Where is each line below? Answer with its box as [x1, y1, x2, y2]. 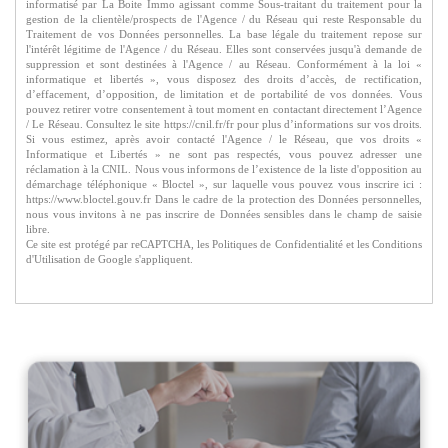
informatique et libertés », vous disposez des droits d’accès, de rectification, [26, 73, 422, 86]
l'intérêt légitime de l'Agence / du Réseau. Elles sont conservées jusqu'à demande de [26, 43, 422, 56]
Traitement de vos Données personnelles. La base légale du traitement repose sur [26, 28, 422, 41]
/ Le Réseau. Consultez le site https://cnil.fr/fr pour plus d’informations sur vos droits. [26, 118, 422, 131]
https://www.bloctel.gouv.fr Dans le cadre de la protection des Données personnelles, [26, 193, 422, 206]
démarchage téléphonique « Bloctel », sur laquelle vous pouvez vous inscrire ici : [26, 178, 422, 191]
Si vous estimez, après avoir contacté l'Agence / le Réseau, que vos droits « [26, 133, 422, 146]
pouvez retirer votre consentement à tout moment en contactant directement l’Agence [26, 103, 422, 116]
